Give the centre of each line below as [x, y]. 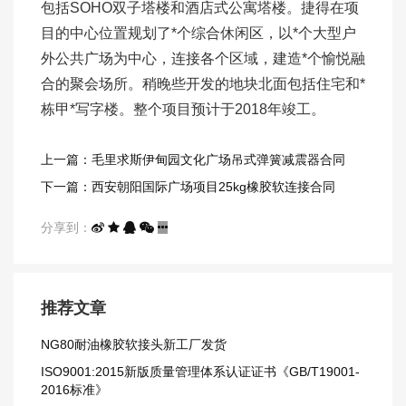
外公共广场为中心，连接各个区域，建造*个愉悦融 [203, 59]
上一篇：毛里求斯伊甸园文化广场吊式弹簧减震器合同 [193, 160]
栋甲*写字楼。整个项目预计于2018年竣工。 [183, 110]
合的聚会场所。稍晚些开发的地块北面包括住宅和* [203, 84]
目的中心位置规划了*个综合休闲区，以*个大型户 [198, 34]
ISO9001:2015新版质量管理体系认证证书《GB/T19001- [200, 372]
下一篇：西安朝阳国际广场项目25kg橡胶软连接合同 [188, 187]
